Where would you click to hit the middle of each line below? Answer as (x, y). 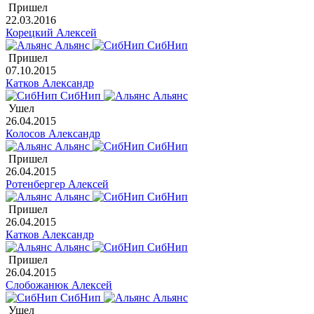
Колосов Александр (53, 134)
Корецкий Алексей (51, 33)
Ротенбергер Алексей (57, 184)
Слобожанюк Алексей (59, 285)
